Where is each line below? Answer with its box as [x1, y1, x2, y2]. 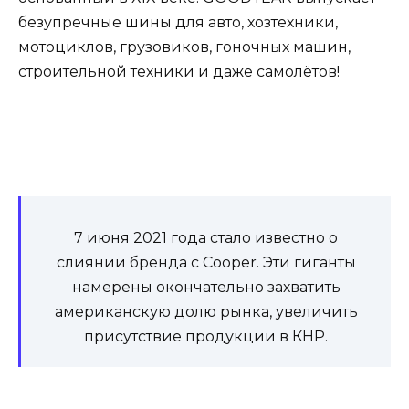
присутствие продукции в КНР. [84, 327, 328, 345]
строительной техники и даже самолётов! [18, 62, 340, 80]
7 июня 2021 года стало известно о [74, 228, 338, 246]
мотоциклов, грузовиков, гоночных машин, [18, 37, 351, 56]
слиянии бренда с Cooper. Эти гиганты [56, 253, 356, 271]
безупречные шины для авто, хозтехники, [18, 13, 338, 31]
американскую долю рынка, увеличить [54, 302, 358, 320]
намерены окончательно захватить [71, 278, 341, 296]
